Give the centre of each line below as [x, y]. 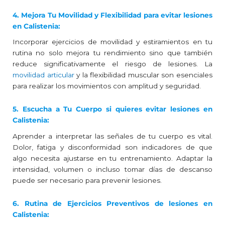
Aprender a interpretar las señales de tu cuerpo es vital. [113, 136]
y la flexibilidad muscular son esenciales [143, 75]
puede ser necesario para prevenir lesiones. [87, 180]
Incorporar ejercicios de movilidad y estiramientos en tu [113, 42]
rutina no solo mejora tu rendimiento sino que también [113, 53]
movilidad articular [43, 75]
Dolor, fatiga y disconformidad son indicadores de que [113, 147]
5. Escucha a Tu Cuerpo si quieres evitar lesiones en [113, 109]
